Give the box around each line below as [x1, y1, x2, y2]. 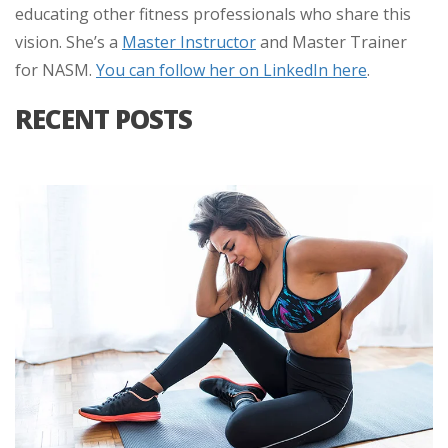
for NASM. [15, 59, 96, 81]
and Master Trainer [256, 31, 407, 53]
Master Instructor [122, 31, 256, 53]
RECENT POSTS [15, 101, 192, 137]
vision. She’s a [15, 31, 122, 53]
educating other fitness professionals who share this [15, 3, 411, 25]
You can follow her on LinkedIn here [96, 59, 367, 81]
